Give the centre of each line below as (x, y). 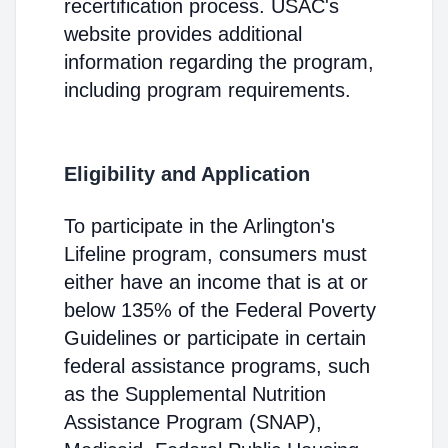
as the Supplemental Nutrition (195, 394)
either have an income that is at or (216, 282)
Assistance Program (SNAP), (193, 422)
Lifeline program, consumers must (215, 254)
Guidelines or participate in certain (215, 338)
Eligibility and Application (187, 174)
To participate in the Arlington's (199, 226)
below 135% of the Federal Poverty (220, 310)
